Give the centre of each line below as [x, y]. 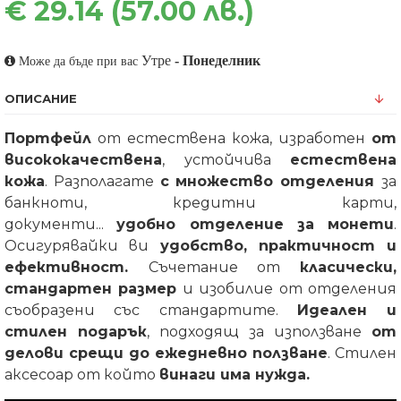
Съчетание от [224, 267]
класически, [349, 267]
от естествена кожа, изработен [231, 138]
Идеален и [346, 310]
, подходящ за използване [259, 332]
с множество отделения [271, 181]
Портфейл [48, 138]
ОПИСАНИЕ [41, 98]
